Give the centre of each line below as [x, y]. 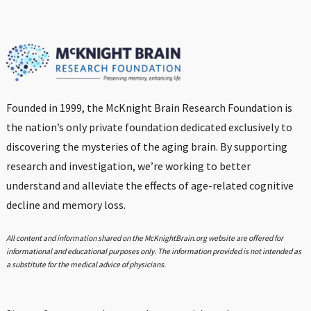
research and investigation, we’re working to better [128, 166]
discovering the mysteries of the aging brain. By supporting [146, 146]
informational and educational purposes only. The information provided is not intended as [153, 251]
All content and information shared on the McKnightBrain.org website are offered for [144, 238]
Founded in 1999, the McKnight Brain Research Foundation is [149, 107]
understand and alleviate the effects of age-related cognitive [150, 185]
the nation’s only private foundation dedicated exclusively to [149, 127]
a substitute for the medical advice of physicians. [86, 264]
